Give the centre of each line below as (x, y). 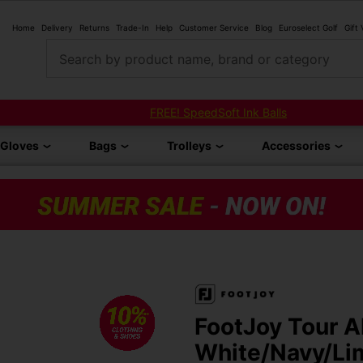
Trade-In (132, 27)
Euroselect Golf (308, 27)
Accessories (297, 145)
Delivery (57, 27)
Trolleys (189, 145)
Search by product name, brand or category (194, 59)
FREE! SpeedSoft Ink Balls (218, 112)
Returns (94, 27)
